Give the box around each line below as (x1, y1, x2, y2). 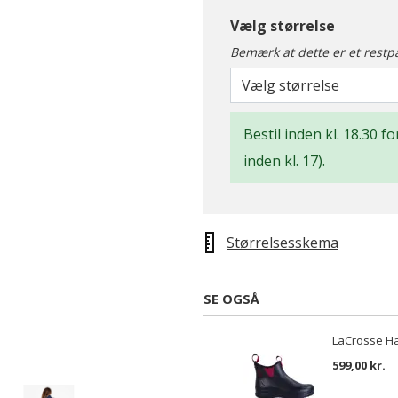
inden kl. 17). (243, 151, 325, 171)
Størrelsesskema (227, 233, 338, 252)
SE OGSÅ (203, 290, 259, 307)
